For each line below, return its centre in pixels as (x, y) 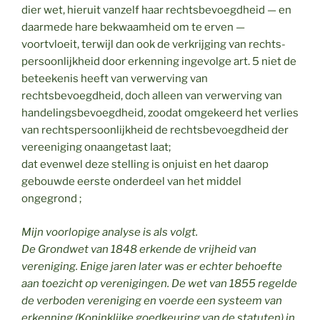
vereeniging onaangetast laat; (96, 147)
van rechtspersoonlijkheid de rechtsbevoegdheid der (155, 130)
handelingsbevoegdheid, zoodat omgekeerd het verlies (160, 113)
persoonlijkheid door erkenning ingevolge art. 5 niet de (159, 62)
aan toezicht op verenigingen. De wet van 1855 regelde (159, 283)
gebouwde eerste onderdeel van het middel (131, 182)
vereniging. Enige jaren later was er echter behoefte (152, 266)
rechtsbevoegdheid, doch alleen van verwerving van (152, 96)
